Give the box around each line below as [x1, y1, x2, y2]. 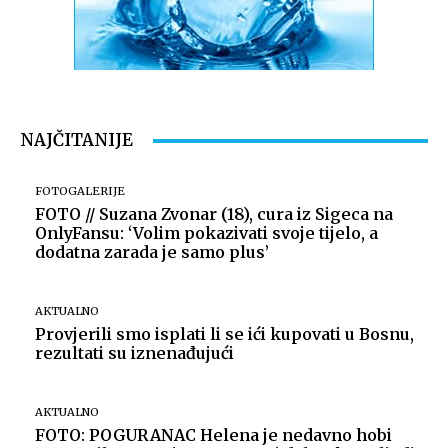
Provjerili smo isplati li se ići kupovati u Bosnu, [35, 324, 414, 345]
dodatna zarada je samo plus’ [35, 242, 269, 263]
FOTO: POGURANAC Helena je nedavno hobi [35, 425, 392, 446]
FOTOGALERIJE [35, 184, 125, 199]
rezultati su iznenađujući [35, 343, 234, 364]
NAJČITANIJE [20, 129, 133, 152]
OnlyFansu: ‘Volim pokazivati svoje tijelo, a [35, 223, 378, 244]
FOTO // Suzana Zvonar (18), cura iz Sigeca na [35, 204, 393, 225]
